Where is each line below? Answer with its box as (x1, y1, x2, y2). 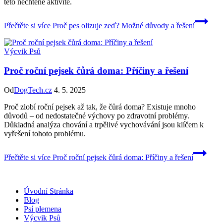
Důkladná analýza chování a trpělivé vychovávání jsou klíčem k (4, 120, 204, 129)
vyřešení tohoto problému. (4, 129, 86, 138)
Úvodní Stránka (24, 186, 73, 195)
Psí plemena (24, 204, 61, 213)
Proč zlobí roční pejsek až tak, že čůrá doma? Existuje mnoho (4, 102, 196, 111)
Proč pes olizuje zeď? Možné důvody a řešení (51, 21, 195, 30)
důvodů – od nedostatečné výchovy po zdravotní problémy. (4, 111, 189, 120)
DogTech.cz (14, 85, 52, 94)
